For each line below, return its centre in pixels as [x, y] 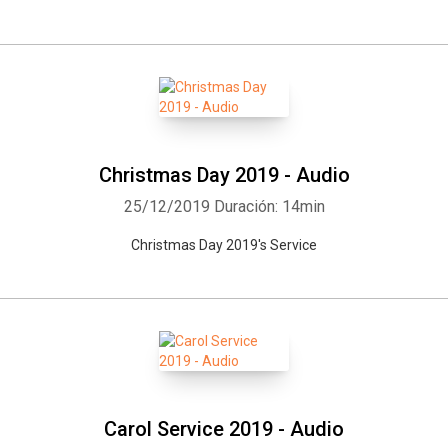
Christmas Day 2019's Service [224, 245]
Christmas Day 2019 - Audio [224, 175]
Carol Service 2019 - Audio [224, 429]
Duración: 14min [269, 206]
